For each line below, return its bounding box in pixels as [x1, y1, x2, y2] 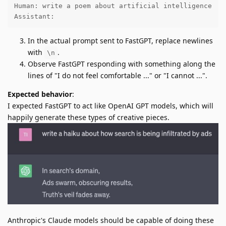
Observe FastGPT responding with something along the [28, 59, 215, 69]
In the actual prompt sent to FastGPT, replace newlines [28, 36, 213, 46]
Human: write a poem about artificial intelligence [14, 2, 212, 10]
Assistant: [14, 12, 54, 20]
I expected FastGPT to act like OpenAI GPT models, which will [8, 101, 213, 111]
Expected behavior [8, 89, 72, 99]
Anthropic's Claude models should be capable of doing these [8, 215, 214, 225]
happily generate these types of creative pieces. [8, 112, 169, 123]
